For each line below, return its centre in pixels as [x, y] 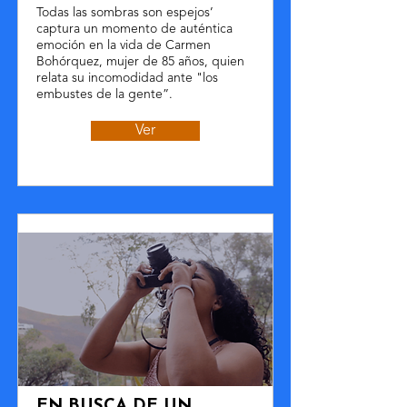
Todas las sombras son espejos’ [125, 13]
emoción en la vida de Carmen [124, 45]
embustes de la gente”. [104, 94]
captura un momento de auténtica [134, 29]
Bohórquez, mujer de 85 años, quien [140, 62]
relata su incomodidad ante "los [127, 78]
